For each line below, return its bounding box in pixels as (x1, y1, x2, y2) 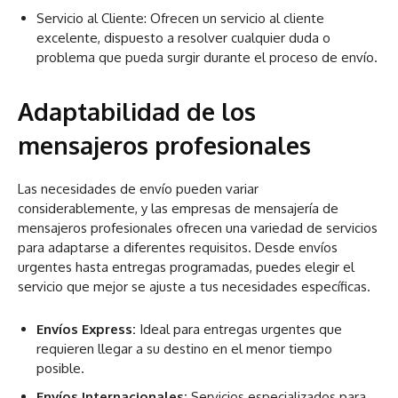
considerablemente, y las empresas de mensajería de (18, 199, 338, 217)
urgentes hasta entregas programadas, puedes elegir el (18, 258, 354, 275)
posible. (36, 359, 84, 377)
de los (187, 95, 256, 126)
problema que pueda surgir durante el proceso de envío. (36, 48, 378, 66)
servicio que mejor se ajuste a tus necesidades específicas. (18, 277, 370, 295)
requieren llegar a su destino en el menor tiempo (36, 339, 332, 357)
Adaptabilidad (18, 95, 180, 126)
